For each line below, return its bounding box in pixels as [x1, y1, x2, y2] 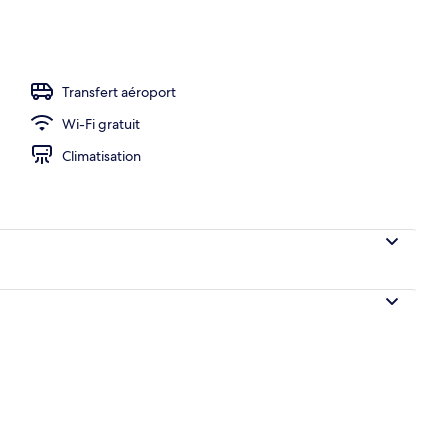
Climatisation [62, 146, 141, 165]
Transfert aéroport [62, 82, 176, 101]
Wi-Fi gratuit [62, 114, 140, 133]
